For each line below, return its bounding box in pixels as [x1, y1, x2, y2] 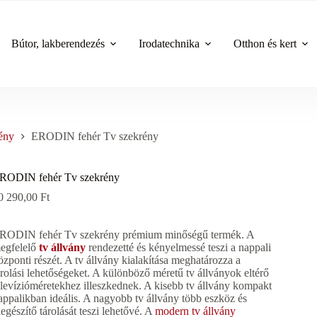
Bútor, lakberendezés [11, 37, 105, 50]
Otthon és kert [234, 37, 297, 50]
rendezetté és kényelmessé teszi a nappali [86, 241, 272, 254]
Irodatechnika [139, 37, 200, 50]
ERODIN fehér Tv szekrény [31, 130, 158, 143]
